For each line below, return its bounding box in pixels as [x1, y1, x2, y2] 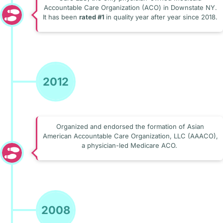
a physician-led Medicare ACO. [81, 141, 177, 149]
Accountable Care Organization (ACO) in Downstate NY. [43, 3, 217, 11]
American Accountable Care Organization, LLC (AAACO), [42, 131, 218, 140]
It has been [43, 12, 79, 21]
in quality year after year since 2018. [106, 12, 218, 21]
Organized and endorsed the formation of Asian [56, 122, 204, 130]
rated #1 [79, 12, 106, 21]
